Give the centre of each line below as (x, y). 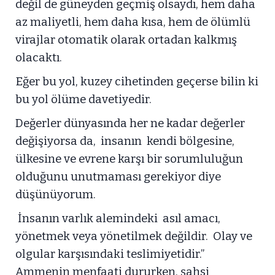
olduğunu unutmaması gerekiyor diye (118, 177)
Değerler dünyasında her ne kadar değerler (130, 123)
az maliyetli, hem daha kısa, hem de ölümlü (133, 22)
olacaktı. (39, 58)
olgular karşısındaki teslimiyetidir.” (110, 254)
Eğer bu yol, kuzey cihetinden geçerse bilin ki (137, 82)
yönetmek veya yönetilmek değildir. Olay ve (134, 236)
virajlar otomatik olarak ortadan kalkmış (126, 40)
